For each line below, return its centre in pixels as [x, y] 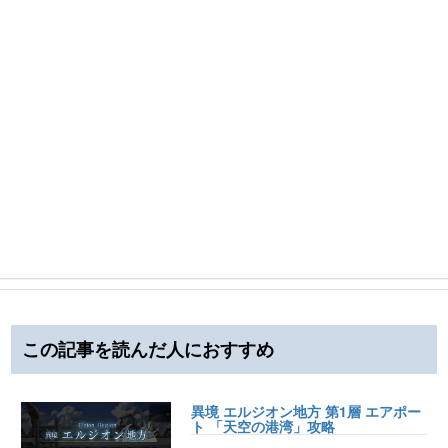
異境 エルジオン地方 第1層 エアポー [306, 411]
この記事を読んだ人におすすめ [148, 349]
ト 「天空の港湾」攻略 [263, 426]
